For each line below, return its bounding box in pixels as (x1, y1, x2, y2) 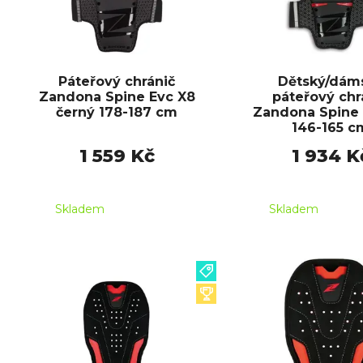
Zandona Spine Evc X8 (38, 89, 195, 105)
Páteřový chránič (58, 74, 175, 90)
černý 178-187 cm (56, 105, 177, 121)
